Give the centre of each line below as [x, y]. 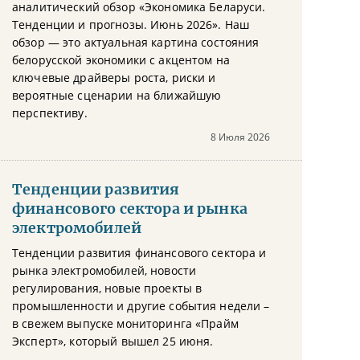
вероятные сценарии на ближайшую [117, 95]
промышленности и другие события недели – [141, 306]
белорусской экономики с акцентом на [121, 60]
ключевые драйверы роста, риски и [114, 78]
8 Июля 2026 [240, 137]
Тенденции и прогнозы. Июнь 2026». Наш [131, 25]
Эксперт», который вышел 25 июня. [113, 341]
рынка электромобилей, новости [104, 270]
